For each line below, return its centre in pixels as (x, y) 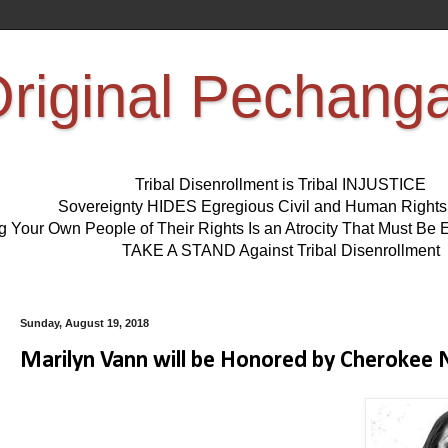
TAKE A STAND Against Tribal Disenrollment (280, 251)
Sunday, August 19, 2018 (84, 323)
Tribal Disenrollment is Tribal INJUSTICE (280, 185)
